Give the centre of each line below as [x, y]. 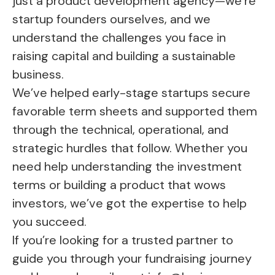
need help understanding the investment [127, 167]
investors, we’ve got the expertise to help [130, 203]
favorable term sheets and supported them [135, 111]
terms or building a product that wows [119, 185]
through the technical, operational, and [120, 130]
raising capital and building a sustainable [124, 56]
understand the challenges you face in [119, 38]
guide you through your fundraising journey [132, 259]
